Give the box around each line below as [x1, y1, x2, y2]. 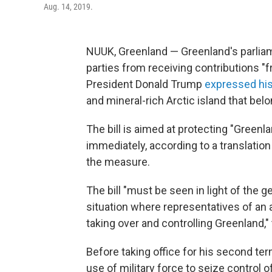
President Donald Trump [86, 78, 205, 90]
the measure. [86, 155, 150, 168]
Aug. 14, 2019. [44, 2, 93, 12]
